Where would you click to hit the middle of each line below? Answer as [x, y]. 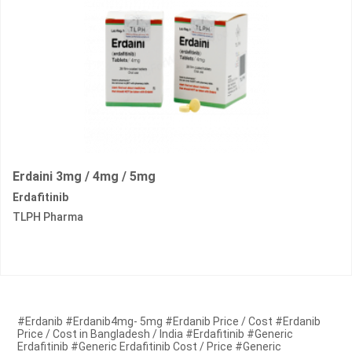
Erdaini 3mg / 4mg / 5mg [84, 177]
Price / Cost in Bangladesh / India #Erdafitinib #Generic [156, 334]
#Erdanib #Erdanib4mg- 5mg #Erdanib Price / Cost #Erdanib [169, 322]
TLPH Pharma [48, 217]
